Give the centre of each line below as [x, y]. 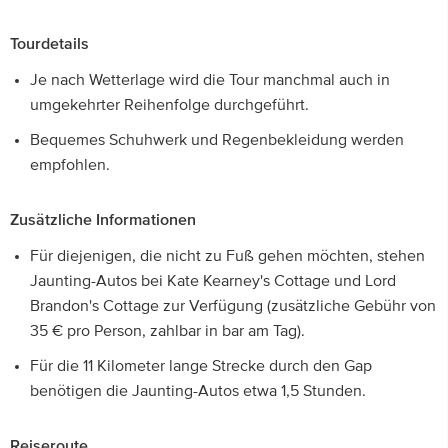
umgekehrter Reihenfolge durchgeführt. [169, 105]
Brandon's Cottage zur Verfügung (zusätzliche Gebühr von [233, 306]
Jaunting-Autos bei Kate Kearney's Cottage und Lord [213, 281]
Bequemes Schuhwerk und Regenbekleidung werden [217, 140]
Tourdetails [49, 44]
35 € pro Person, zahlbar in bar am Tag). [167, 331]
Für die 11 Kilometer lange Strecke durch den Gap [201, 366]
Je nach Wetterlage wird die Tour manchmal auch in [210, 80]
